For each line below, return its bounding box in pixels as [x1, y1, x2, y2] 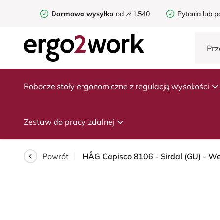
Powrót [42, 151, 69, 161]
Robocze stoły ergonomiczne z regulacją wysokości [24, 82, 209, 91]
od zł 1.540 [114, 9, 150, 18]
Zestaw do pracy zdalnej [24, 117, 114, 127]
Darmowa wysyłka [51, 9, 114, 18]
